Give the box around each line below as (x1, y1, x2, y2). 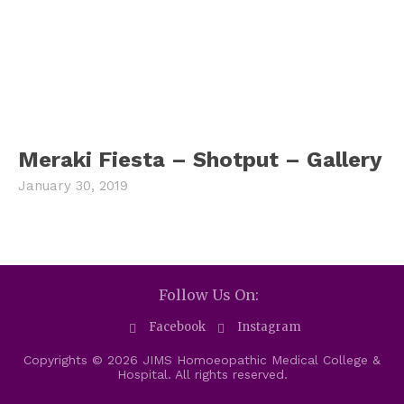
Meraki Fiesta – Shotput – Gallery (18, 146, 382, 172)
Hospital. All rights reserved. (116, 366, 288, 381)
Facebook (148, 319, 206, 335)
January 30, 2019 (18, 177, 128, 194)
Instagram (236, 319, 301, 335)
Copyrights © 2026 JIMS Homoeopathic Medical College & (23, 352, 381, 367)
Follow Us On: (159, 285, 259, 304)
